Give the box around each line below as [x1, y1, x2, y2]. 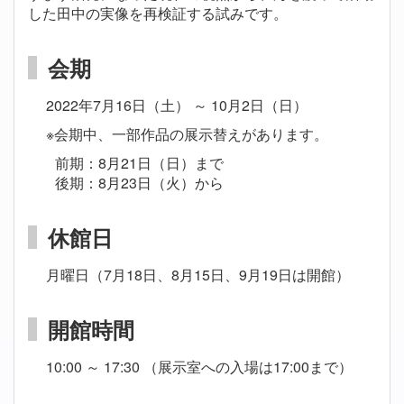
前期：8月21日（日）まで [55, 152, 224, 174]
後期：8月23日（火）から [55, 172, 224, 194]
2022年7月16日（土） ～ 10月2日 [46, 95, 264, 116]
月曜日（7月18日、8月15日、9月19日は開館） [46, 264, 350, 286]
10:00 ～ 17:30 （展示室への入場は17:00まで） [46, 356, 353, 378]
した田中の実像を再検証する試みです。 [28, 3, 288, 24]
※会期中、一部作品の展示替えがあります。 [46, 124, 328, 145]
